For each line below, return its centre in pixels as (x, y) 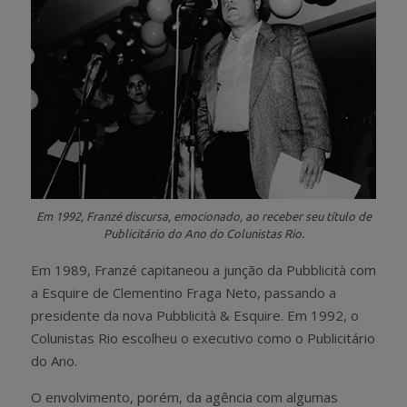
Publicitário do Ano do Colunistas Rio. (203, 234)
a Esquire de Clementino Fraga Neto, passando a (184, 292)
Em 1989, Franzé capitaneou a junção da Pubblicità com (203, 269)
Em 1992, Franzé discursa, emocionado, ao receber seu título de (203, 217)
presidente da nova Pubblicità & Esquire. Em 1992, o (195, 315)
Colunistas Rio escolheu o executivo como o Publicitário (203, 338)
